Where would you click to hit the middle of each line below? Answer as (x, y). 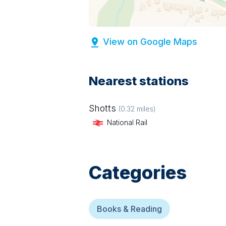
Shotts (102, 108)
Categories (138, 173)
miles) (145, 109)
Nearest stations (139, 81)
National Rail (127, 122)
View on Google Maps (150, 42)
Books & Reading (129, 209)
